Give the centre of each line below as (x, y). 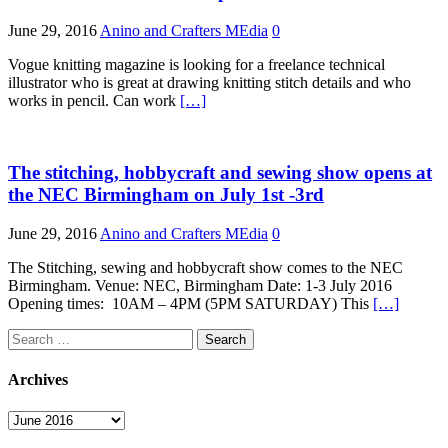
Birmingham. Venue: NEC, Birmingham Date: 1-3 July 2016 (200, 286)
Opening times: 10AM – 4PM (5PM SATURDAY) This (190, 304)
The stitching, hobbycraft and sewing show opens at (220, 173)
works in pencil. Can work (94, 100)
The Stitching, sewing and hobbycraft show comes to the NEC (205, 268)
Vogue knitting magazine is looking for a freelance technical (196, 64)
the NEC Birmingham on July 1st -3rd (166, 195)
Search (28, 337)
